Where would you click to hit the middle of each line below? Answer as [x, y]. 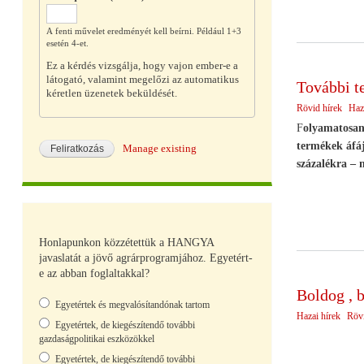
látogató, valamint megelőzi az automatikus [142, 80]
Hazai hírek [318, 316]
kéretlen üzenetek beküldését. [111, 94]
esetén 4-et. [67, 43]
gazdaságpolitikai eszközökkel [97, 338]
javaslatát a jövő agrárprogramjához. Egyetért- [146, 258]
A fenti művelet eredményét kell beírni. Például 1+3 [143, 30]
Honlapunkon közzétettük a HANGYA [126, 242]
